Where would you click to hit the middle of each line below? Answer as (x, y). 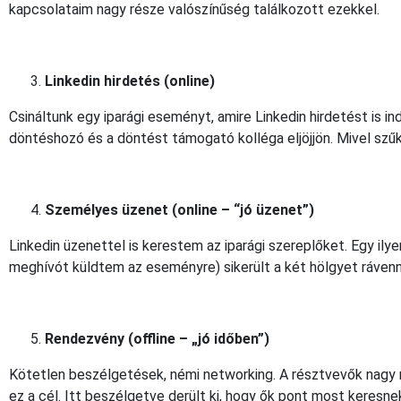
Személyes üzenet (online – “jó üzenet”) (179, 209)
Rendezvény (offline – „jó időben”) (157, 338)
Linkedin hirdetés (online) (130, 81)
